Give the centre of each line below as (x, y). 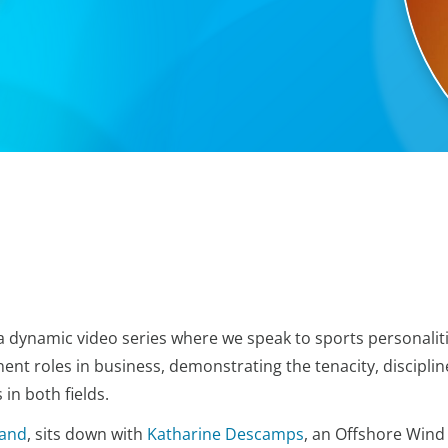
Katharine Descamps (225, 434)
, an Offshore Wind (374, 434)
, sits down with (87, 434)
